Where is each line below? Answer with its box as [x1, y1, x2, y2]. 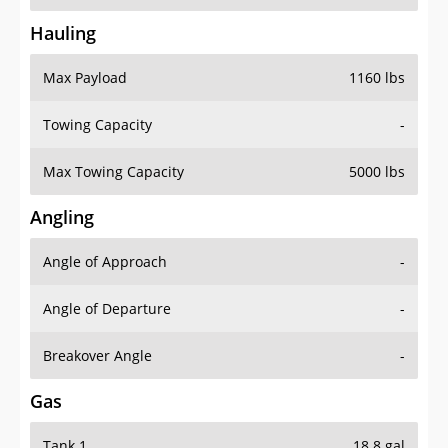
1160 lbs [349, 68, 405, 88]
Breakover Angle [43, 346, 152, 366]
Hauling [30, 21, 96, 46]
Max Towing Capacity [43, 162, 184, 182]
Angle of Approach [43, 252, 167, 272]
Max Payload [43, 68, 127, 88]
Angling [30, 205, 94, 230]
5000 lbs [349, 162, 405, 182]
